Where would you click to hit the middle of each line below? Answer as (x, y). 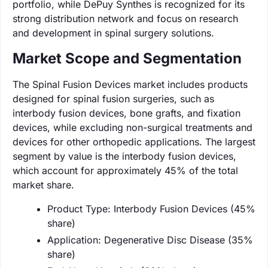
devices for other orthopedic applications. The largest (134, 141)
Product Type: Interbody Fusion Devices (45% (151, 208)
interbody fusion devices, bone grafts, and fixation (127, 113)
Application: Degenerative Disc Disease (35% (150, 240)
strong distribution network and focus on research (125, 18)
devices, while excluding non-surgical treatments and (133, 127)
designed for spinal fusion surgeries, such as (113, 98)
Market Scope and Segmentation (127, 58)
